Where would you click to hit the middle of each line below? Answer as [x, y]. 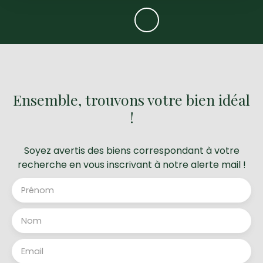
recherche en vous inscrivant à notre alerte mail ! [131, 165]
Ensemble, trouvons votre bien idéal [131, 100]
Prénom [38, 190]
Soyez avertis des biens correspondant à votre [131, 151]
